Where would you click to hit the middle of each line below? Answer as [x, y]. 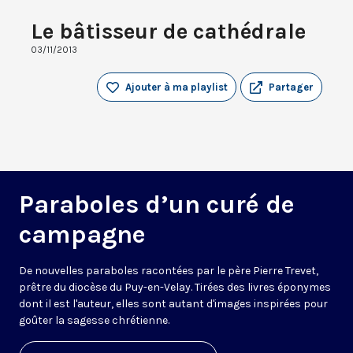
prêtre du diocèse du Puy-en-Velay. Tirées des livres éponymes [175, 288]
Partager [291, 87]
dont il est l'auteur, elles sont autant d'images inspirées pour [173, 304]
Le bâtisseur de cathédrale [168, 32]
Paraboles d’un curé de [157, 205]
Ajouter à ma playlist [176, 87]
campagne [82, 235]
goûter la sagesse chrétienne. [94, 321]
